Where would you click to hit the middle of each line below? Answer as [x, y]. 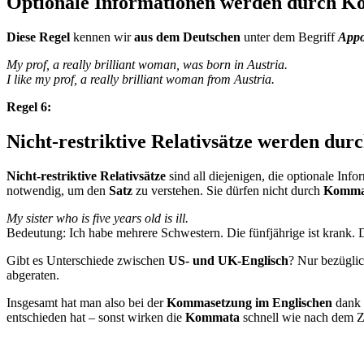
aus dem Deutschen [187, 37]
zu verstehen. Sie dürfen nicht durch [228, 190]
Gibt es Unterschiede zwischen [87, 260]
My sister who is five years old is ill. [97, 218]
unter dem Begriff [289, 37]
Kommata [212, 317]
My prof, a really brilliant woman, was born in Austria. [147, 64]
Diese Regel [38, 37]
